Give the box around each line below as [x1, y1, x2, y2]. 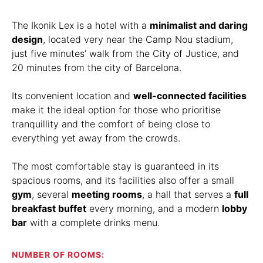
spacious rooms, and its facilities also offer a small [12, 174, 234, 186]
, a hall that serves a [142, 188, 234, 200]
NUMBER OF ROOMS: [12, 249, 104, 259]
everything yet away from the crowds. [12, 132, 180, 144]
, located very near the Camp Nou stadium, [43, 33, 233, 45]
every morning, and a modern [86, 203, 222, 214]
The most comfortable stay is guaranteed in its [12, 160, 219, 172]
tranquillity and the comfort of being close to [12, 118, 210, 130]
